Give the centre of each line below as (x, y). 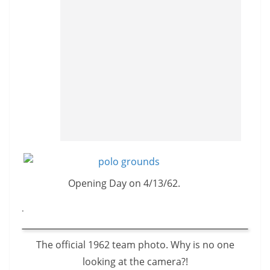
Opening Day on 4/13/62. (124, 184)
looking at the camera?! (135, 261)
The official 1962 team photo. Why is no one (135, 244)
